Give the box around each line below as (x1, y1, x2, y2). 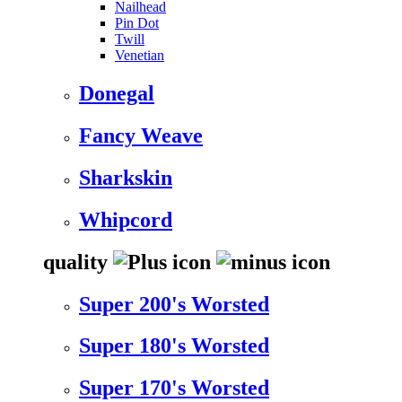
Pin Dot (115, 15, 159, 31)
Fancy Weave (79, 123, 203, 147)
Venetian (115, 48, 164, 64)
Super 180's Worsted (79, 334, 269, 358)
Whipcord (79, 207, 172, 232)
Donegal (79, 82, 154, 106)
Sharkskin (79, 165, 172, 189)
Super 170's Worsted (79, 376, 269, 400)
